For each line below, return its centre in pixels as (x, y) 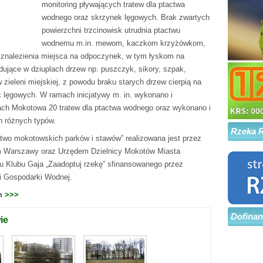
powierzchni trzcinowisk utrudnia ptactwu (111, 30)
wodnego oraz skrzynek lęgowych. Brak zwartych (126, 17)
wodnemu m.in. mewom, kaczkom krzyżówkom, (124, 43)
